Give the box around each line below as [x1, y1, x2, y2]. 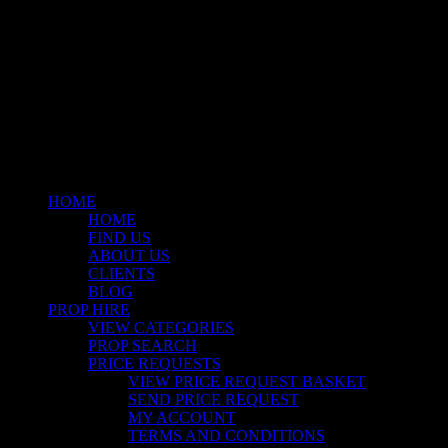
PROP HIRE [48, 301, 130, 319]
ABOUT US [88, 247, 170, 265]
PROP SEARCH [88, 337, 197, 355]
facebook [47, 46, 105, 64]
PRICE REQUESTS [88, 355, 221, 373]
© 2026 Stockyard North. [8, 13, 169, 31]
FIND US [88, 229, 151, 247]
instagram [47, 82, 108, 100]
